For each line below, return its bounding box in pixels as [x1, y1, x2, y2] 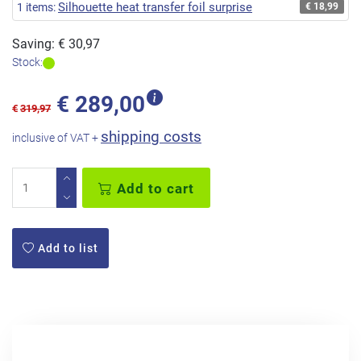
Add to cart [113, 180, 194, 197]
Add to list [35, 242, 98, 255]
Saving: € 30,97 [12, 36, 100, 52]
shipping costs [101, 127, 201, 147]
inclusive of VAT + [12, 131, 101, 146]
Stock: [12, 56, 43, 69]
